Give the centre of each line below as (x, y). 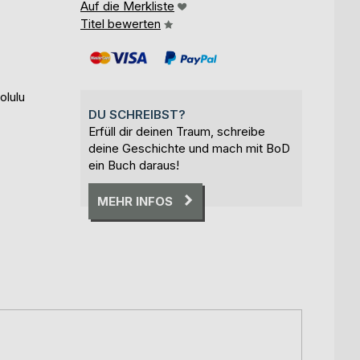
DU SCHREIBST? (137, 114)
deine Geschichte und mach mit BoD (189, 148)
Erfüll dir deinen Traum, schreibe (177, 131)
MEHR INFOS (135, 201)
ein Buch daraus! (134, 165)
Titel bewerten (121, 23)
